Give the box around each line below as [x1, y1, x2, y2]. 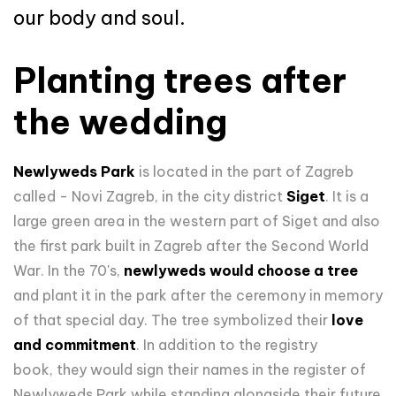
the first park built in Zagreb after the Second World [13, 236, 369, 255]
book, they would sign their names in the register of [13, 360, 366, 378]
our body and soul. [13, 4, 186, 30]
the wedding [13, 100, 227, 143]
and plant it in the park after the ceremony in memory [13, 286, 383, 304]
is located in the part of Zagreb [135, 162, 354, 180]
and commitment [13, 335, 136, 354]
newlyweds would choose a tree [124, 261, 358, 279]
